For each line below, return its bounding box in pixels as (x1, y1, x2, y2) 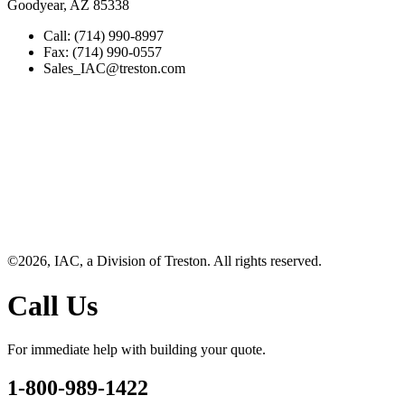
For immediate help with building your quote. (7, 342, 266, 358)
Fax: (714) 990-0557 (43, 44, 162, 61)
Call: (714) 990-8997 (43, 28, 164, 44)
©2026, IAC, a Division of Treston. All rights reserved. (7, 253, 322, 269)
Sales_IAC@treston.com (43, 61, 185, 77)
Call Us (7, 288, 98, 322)
